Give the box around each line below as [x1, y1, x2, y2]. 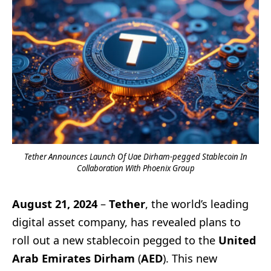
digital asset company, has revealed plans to [12, 215, 241, 230]
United [218, 233, 256, 248]
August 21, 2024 [12, 197, 97, 212]
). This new [163, 251, 217, 266]
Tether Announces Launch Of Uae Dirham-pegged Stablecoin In [24, 151, 247, 163]
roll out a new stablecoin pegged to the [12, 233, 218, 248]
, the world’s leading [145, 197, 249, 212]
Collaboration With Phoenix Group [76, 163, 195, 174]
